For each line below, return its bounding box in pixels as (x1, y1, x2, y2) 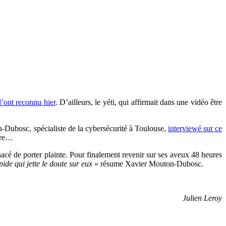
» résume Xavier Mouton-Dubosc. (92, 159, 203, 168)
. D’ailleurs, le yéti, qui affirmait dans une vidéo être (55, 98, 222, 107)
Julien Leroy (183, 194, 222, 203)
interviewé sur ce (167, 124, 222, 133)
